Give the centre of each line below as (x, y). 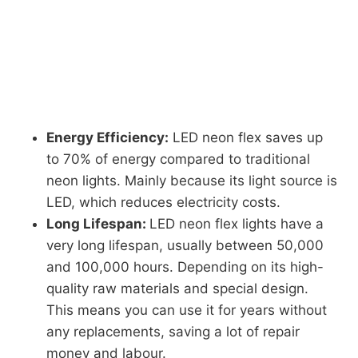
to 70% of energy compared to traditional (178, 159)
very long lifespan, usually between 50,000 (185, 245)
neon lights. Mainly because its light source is (192, 181)
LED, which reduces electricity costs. (163, 202)
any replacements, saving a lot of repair (173, 332)
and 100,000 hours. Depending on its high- (185, 267)
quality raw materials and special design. (177, 288)
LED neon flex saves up (246, 137)
